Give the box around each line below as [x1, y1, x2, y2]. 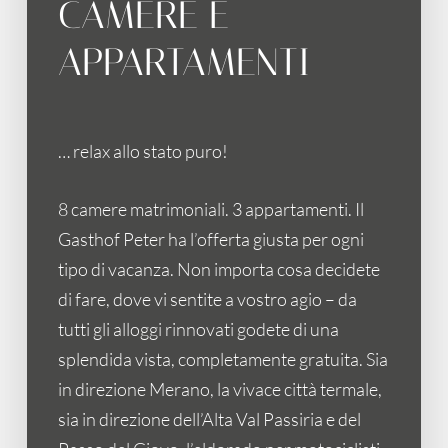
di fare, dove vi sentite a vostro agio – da [58, 288, 358, 311]
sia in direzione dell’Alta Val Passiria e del [58, 408, 362, 431]
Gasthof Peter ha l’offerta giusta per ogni [58, 228, 365, 251]
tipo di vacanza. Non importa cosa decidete [58, 258, 381, 281]
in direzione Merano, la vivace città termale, [58, 378, 383, 401]
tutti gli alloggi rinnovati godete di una [58, 318, 340, 341]
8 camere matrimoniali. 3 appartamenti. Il [58, 198, 365, 221]
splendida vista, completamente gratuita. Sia [58, 348, 389, 371]
